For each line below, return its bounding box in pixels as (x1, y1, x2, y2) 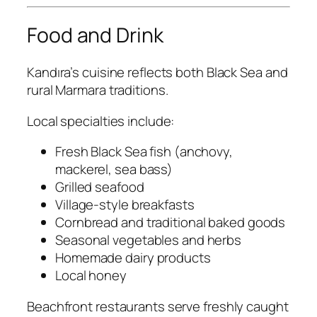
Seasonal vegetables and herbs (55, 231, 242, 250)
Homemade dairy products (55, 248, 211, 267)
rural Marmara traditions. (27, 81, 168, 100)
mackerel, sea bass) (55, 160, 173, 179)
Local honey (55, 266, 127, 285)
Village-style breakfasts (55, 195, 195, 214)
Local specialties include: (27, 111, 175, 130)
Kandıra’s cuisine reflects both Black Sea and (27, 63, 288, 82)
